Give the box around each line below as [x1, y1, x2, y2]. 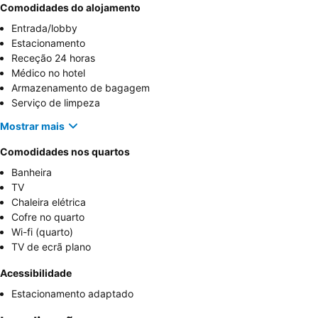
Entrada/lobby [11, 22, 77, 35]
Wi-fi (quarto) [11, 226, 73, 238]
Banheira [11, 166, 52, 179]
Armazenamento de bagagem [11, 82, 150, 94]
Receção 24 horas [11, 52, 95, 65]
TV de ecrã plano [11, 241, 91, 253]
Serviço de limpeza [11, 97, 100, 109]
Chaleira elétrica [11, 196, 86, 209]
